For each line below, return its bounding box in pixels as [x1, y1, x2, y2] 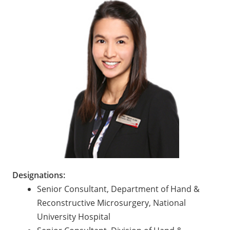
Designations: [12, 169, 65, 181]
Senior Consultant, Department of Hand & [37, 183, 200, 195]
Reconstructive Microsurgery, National [37, 197, 186, 208]
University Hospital [37, 210, 110, 222]
